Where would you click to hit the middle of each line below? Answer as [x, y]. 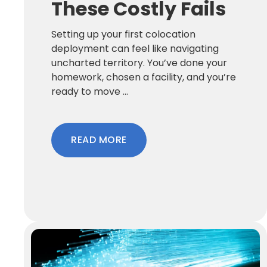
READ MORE [99, 139]
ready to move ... [90, 91]
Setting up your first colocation [123, 34]
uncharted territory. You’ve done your [139, 63]
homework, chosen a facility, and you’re [144, 77]
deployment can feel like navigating [135, 48]
